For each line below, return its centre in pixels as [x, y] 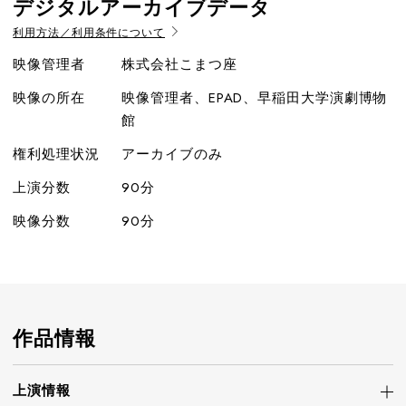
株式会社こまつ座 [179, 64]
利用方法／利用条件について [89, 33]
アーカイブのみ [172, 154]
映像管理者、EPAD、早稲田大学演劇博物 [255, 98]
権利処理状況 [56, 154]
